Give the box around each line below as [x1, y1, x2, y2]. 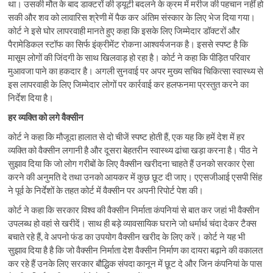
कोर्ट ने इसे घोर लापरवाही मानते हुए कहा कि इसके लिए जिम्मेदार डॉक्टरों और [8, 24, 241, 36]
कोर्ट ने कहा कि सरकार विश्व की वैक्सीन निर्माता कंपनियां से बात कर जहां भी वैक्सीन [8, 204, 260, 215]
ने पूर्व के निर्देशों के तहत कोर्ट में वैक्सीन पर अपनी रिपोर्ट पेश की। [8, 184, 204, 196]
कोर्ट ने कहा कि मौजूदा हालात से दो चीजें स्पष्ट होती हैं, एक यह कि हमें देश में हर [8, 130, 246, 142]
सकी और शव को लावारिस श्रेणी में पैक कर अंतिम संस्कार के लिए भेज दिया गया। [8, 11, 256, 23]
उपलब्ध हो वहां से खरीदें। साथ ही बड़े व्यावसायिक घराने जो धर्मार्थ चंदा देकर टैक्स [8, 217, 257, 229]
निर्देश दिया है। [8, 91, 54, 103]
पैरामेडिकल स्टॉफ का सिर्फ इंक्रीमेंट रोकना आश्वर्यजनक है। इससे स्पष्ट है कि [8, 38, 249, 49]
